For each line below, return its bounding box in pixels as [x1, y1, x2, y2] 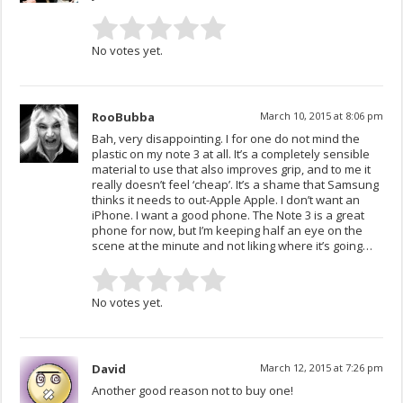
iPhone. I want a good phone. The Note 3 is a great [92, 207, 365, 224]
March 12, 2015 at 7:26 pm [259, 361, 383, 375]
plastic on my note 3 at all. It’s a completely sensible [92, 146, 371, 163]
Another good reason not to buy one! [92, 382, 294, 399]
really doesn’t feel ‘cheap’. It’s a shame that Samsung [92, 176, 380, 193]
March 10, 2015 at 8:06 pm [259, 109, 383, 123]
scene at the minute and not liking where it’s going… [92, 237, 373, 255]
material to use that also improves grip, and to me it [92, 161, 372, 178]
